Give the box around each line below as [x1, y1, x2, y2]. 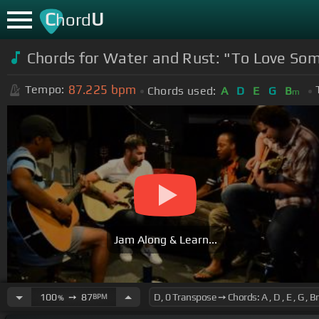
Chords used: [147, 83, 216, 98]
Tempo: [24, 83, 65, 97]
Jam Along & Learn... [113, 233, 217, 247]
